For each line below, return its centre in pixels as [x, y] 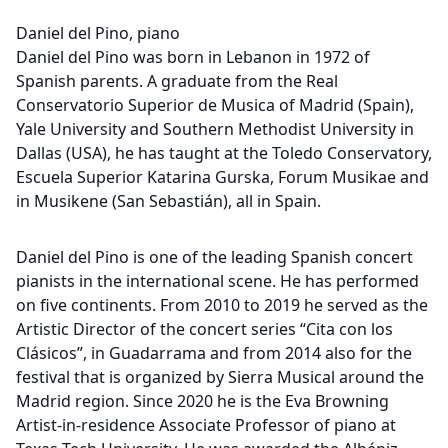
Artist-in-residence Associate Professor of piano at [206, 425]
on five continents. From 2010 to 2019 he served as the [222, 305]
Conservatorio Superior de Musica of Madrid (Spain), [215, 105]
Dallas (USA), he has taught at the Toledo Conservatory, [224, 153]
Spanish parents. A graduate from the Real [177, 81]
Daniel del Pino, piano [98, 33]
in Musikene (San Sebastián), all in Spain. [168, 201]
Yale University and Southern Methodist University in [215, 129]
